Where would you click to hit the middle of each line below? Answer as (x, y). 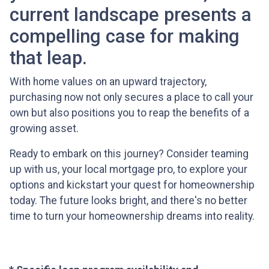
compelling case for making (125, 37)
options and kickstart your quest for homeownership (132, 185)
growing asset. (44, 129)
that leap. (48, 58)
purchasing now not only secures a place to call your (131, 98)
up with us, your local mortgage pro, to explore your (128, 170)
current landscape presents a (131, 15)
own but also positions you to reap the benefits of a (129, 113)
